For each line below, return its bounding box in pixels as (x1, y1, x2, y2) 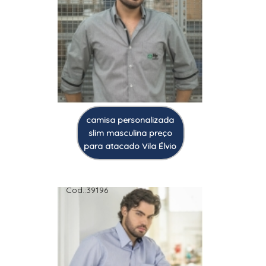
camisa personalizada (86, 114, 175, 125)
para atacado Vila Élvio (84, 140, 177, 151)
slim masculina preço (88, 127, 172, 138)
